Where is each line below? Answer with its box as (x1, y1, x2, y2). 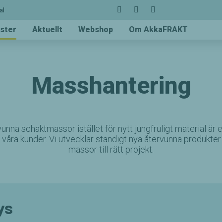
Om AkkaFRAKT (129, 25, 188, 34)
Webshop (78, 25, 113, 34)
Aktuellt (32, 25, 62, 34)
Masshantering (31, 71, 191, 100)
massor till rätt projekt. (68, 144, 154, 155)
